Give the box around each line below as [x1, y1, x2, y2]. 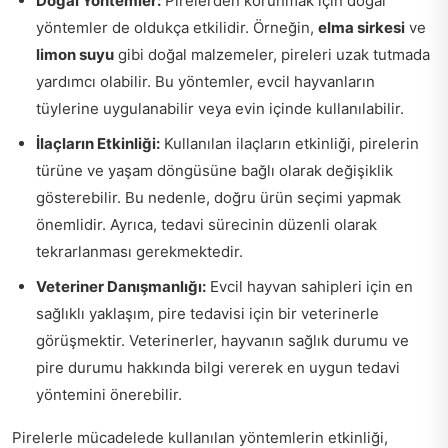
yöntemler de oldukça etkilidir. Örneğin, [36, 18, 318, 38]
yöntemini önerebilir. [36, 385, 182, 405]
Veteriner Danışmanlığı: [36, 277, 206, 297]
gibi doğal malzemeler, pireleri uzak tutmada [114, 45, 430, 65]
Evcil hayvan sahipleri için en [206, 277, 413, 297]
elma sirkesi [318, 18, 405, 38]
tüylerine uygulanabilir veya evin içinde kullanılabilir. [36, 99, 404, 119]
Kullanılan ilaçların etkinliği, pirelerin [160, 134, 419, 154]
